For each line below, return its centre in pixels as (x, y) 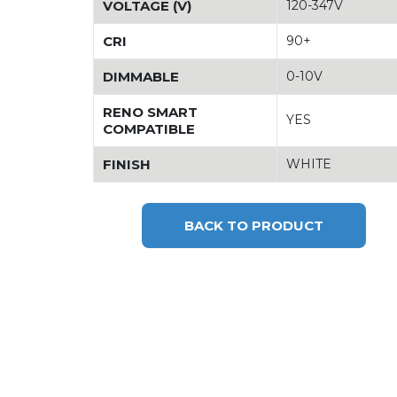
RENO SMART (151, 112)
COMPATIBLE (149, 129)
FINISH (127, 164)
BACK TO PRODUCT (253, 226)
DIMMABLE (141, 77)
